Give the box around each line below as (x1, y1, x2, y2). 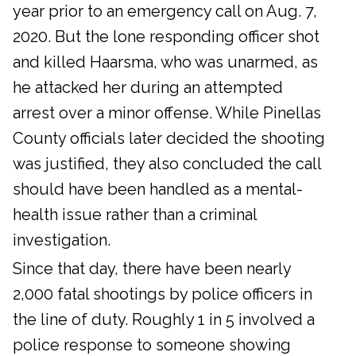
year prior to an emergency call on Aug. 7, (13, 2, 317, 21)
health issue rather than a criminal (13, 205, 257, 225)
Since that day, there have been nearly (13, 259, 291, 279)
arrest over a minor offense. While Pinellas (13, 103, 321, 123)
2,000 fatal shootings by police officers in (13, 284, 312, 304)
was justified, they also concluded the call (13, 154, 321, 174)
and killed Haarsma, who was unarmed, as (13, 52, 318, 72)
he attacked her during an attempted (13, 78, 283, 98)
